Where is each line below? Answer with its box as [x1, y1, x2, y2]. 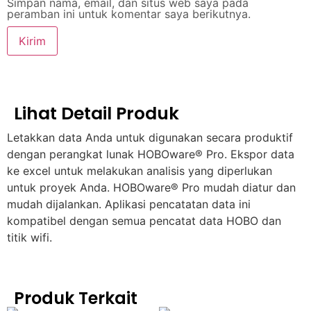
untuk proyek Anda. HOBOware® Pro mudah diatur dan [7, 180, 296, 194]
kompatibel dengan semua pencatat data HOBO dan [7, 213, 281, 228]
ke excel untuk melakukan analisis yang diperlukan [7, 163, 272, 178]
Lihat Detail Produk [14, 101, 179, 126]
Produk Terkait [14, 286, 137, 310]
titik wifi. [7, 230, 52, 244]
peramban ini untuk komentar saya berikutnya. [7, 6, 251, 21]
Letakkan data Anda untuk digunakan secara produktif [7, 130, 293, 144]
